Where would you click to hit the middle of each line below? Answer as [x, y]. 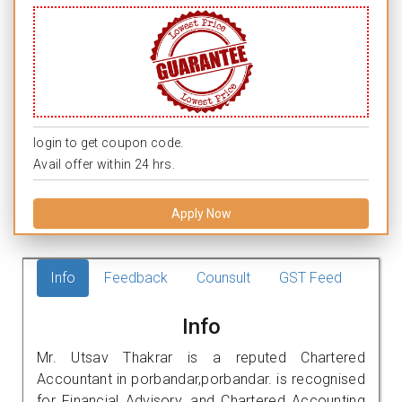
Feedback [136, 277]
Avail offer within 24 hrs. [104, 164]
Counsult [223, 277]
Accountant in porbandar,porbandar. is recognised [201, 379]
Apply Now [201, 213]
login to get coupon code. [109, 142]
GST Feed [310, 277]
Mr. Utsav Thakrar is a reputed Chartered [201, 357]
